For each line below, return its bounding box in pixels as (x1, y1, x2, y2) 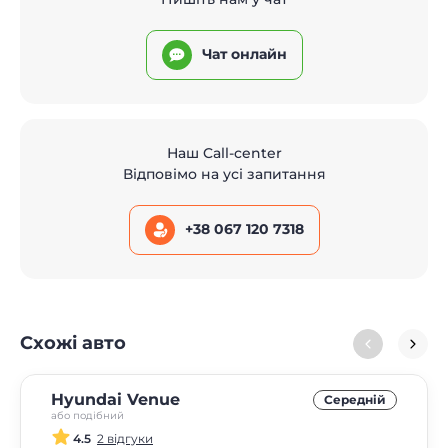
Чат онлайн (201, 45, 287, 64)
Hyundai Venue (51, 389, 180, 409)
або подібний (51, 408, 124, 422)
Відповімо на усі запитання (122, 164, 326, 183)
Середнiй (324, 391, 386, 407)
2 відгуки (97, 430, 153, 446)
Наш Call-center (166, 143, 282, 162)
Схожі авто (20, 332, 126, 355)
